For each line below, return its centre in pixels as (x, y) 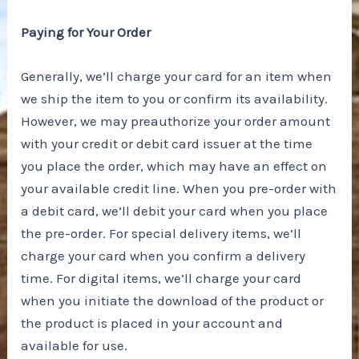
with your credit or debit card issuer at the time (167, 144)
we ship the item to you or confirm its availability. (175, 99)
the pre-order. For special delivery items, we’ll (161, 234)
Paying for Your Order (86, 32)
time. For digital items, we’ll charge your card (161, 278)
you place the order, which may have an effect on (174, 166)
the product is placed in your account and (152, 323)
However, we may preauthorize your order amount (176, 121)
